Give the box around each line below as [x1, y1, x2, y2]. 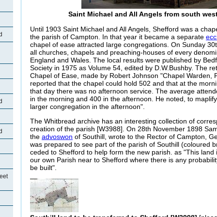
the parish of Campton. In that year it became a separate [30, 32, 206, 41]
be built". [30, 164, 57, 172]
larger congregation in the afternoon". [30, 102, 145, 110]
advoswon [42, 133, 73, 141]
